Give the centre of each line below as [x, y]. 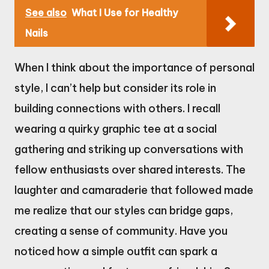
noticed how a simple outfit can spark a [116, 251]
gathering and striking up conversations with [129, 149]
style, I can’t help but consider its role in [115, 88]
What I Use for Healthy [125, 12]
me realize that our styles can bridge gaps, [124, 210]
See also [46, 12]
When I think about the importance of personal [134, 67]
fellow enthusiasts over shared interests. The [130, 169]
